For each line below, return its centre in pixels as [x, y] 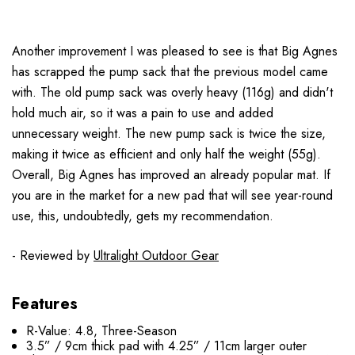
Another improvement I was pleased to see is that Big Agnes [175, 52]
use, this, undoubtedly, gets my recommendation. [143, 216]
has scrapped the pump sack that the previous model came [170, 72]
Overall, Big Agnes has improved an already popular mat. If [171, 175]
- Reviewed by [53, 256]
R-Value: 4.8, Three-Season [102, 331]
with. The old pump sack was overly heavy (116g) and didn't [172, 93]
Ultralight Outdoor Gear [156, 256]
